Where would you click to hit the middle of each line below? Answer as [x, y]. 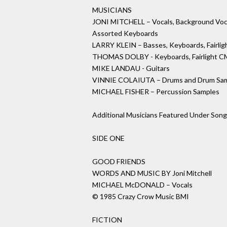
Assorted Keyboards [125, 33]
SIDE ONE [108, 138]
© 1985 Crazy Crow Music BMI [141, 197]
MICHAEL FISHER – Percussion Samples [156, 92]
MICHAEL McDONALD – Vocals [142, 185]
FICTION [107, 220]
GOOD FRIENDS [119, 162]
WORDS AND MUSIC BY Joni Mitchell [152, 173]
